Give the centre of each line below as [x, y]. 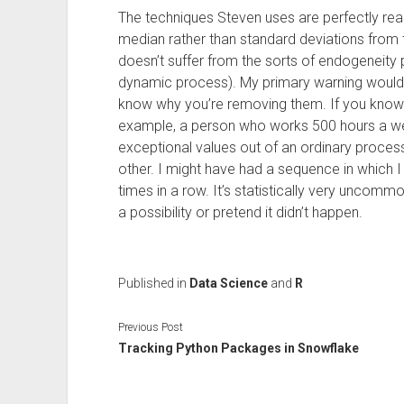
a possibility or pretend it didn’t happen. [240, 212]
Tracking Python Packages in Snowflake [238, 348]
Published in [153, 283]
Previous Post [150, 327]
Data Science [228, 283]
